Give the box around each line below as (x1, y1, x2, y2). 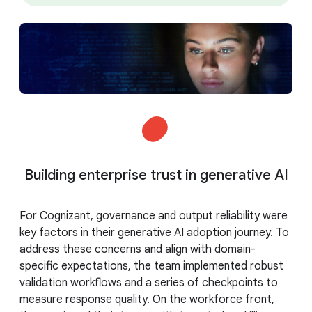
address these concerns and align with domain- (19, 242, 256, 256)
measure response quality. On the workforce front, (19, 292, 274, 306)
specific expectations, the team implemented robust (19, 258, 283, 273)
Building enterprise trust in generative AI (24, 166, 288, 184)
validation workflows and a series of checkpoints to (19, 275, 278, 290)
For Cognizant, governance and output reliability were (19, 208, 288, 223)
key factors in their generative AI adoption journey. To (19, 225, 289, 240)
